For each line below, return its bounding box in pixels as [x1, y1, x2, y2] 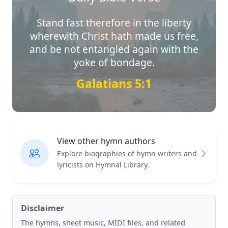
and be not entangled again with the [30, 42, 198, 56]
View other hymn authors [57, 135, 155, 147]
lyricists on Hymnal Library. [57, 159, 149, 169]
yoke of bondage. [73, 55, 155, 70]
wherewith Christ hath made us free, [30, 29, 198, 43]
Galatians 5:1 [76, 75, 152, 92]
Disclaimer [21, 202, 64, 214]
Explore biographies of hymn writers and [57, 148, 197, 158]
